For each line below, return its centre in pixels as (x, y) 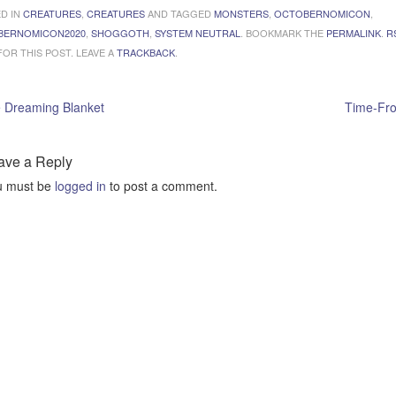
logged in (80, 185)
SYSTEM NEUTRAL (198, 32)
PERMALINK (354, 32)
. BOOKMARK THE (283, 32)
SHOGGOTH (120, 32)
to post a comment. (162, 185)
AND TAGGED (179, 13)
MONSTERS (241, 13)
